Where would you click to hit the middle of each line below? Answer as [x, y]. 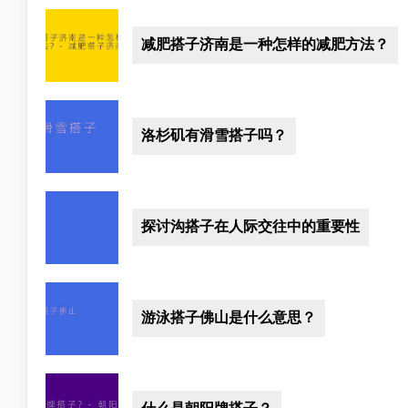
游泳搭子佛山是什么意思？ [229, 318]
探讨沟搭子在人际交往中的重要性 [250, 227]
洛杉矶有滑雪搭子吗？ [214, 136]
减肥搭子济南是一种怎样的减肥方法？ [265, 45]
